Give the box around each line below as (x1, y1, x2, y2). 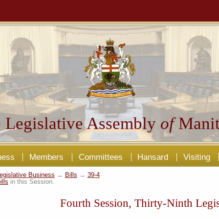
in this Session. (8, 178, 54, 185)
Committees (78, 152, 123, 162)
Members (29, 152, 64, 162)
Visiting (183, 152, 210, 162)
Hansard (137, 152, 169, 162)
